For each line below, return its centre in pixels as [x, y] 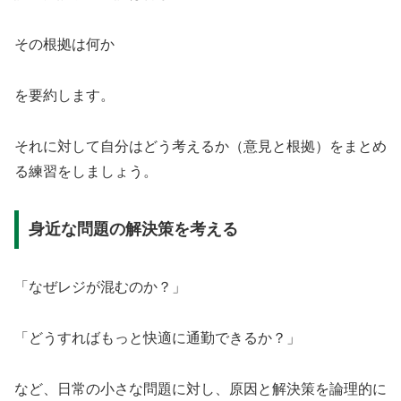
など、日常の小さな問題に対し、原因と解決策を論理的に [200, 388]
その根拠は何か [64, 45]
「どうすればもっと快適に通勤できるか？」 [158, 338]
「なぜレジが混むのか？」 [100, 287]
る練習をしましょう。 [86, 171]
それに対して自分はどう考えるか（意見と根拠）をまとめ [200, 146]
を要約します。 [64, 96]
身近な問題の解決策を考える [133, 230]
